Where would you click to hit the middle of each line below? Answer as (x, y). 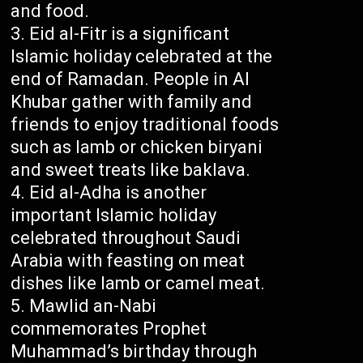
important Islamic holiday (114, 216)
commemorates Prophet (109, 329)
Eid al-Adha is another (118, 193)
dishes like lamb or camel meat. (138, 284)
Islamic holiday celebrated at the (142, 57)
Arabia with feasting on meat (128, 261)
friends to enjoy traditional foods (145, 125)
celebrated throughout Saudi (126, 238)
